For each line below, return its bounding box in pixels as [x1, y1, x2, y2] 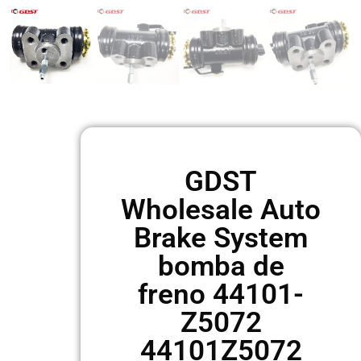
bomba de [157, 250, 284, 283]
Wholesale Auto [121, 193, 321, 226]
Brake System [134, 222, 308, 255]
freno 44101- [138, 278, 304, 311]
